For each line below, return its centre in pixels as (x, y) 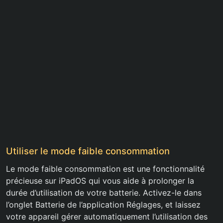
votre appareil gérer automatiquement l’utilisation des (107, 217)
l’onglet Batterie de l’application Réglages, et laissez (103, 205)
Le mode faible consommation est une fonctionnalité (105, 169)
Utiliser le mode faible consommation (88, 151)
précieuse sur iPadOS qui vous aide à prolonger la (100, 181)
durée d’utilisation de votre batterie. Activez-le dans (104, 193)
